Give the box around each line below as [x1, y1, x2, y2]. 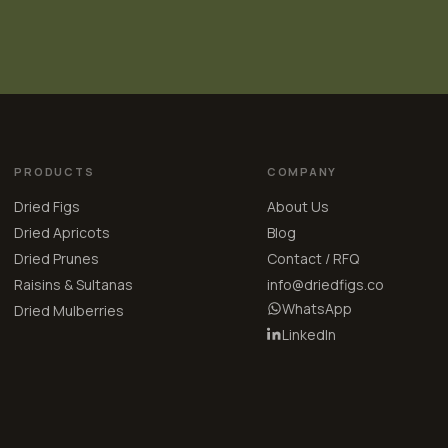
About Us [266, 196, 329, 216]
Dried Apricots [14, 222, 111, 242]
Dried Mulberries [14, 300, 125, 320]
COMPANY [266, 163, 338, 179]
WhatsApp [281, 298, 352, 318]
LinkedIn [281, 324, 336, 344]
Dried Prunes [14, 248, 100, 268]
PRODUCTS [14, 163, 95, 179]
